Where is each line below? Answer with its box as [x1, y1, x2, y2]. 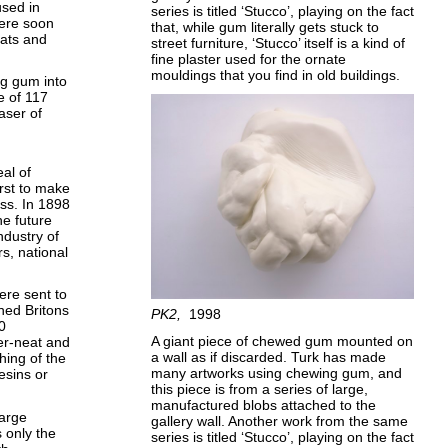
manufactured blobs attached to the [151, 396, 377, 413]
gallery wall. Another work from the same [151, 412, 409, 429]
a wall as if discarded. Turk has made [151, 348, 387, 365]
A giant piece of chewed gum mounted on [151, 332, 414, 349]
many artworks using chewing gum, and [151, 364, 403, 381]
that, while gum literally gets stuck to [151, 19, 380, 36]
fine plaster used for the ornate [151, 51, 347, 68]
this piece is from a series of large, [151, 380, 369, 397]
